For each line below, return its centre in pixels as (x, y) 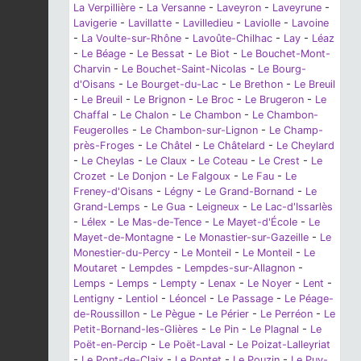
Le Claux (166, 161)
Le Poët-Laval (192, 345)
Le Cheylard (305, 146)
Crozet (90, 176)
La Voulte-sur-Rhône (131, 39)
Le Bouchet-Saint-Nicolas (184, 69)
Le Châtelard (234, 146)
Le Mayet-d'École (255, 222)
